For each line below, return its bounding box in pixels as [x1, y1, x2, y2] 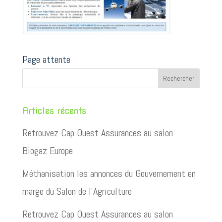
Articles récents [22, 106, 86, 116]
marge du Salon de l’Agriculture [22, 185, 132, 198]
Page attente [22, 53, 70, 66]
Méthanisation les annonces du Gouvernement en [22, 167, 196, 180]
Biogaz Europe [22, 144, 73, 157]
